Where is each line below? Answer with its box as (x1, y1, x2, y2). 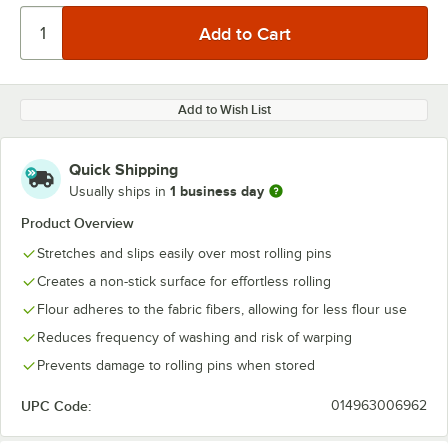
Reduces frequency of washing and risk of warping (37, 330, 352, 345)
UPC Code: (21, 398, 91, 414)
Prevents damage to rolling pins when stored (37, 358, 315, 373)
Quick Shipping (69, 161, 178, 179)
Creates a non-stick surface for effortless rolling (37, 274, 331, 289)
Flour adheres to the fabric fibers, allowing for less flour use (37, 302, 407, 317)
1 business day (170, 182, 264, 199)
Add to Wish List (177, 102, 271, 117)
